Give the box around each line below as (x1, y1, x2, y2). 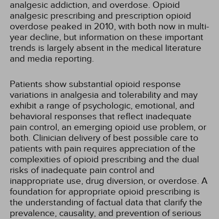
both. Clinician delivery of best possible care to (10, 132, 198, 143)
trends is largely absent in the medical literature (10, 43, 201, 53)
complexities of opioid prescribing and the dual (10, 154, 199, 165)
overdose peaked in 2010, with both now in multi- (10, 21, 209, 32)
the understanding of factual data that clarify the (10, 197, 202, 208)
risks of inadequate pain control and (10, 165, 154, 175)
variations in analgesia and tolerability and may (10, 89, 197, 100)
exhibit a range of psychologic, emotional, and (10, 100, 195, 111)
